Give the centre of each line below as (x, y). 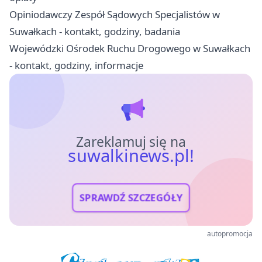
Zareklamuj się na (131, 142)
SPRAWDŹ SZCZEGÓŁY (131, 198)
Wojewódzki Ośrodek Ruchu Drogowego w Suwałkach (130, 48)
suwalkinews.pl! (131, 155)
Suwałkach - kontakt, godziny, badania (95, 31)
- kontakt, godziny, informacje (76, 65)
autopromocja (230, 233)
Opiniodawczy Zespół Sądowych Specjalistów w (115, 14)
